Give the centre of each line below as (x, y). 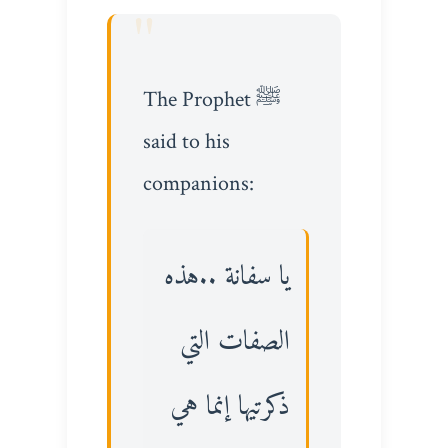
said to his (186, 142)
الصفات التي (235, 342)
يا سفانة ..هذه (227, 277)
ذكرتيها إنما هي (230, 407)
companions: (198, 184)
